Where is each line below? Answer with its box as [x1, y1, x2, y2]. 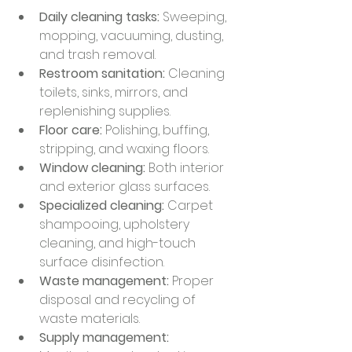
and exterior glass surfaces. [39, 178, 210, 196]
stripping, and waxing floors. [39, 140, 209, 158]
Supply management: [39, 328, 169, 346]
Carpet [164, 196, 216, 214]
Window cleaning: [39, 159, 145, 177]
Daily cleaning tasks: [39, 8, 159, 26]
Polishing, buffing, [102, 121, 212, 139]
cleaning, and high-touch [39, 234, 199, 252]
